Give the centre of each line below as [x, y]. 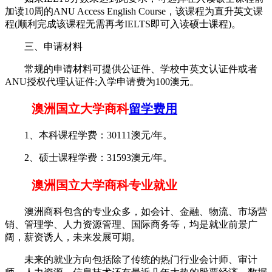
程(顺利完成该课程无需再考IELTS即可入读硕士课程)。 [123, 24]
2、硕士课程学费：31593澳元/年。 [89, 158]
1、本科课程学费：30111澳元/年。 [89, 135]
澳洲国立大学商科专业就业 [98, 185]
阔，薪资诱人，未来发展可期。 [73, 237]
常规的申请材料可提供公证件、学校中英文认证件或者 [131, 69]
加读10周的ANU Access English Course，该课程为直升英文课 [134, 11]
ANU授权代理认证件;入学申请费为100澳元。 [102, 81]
